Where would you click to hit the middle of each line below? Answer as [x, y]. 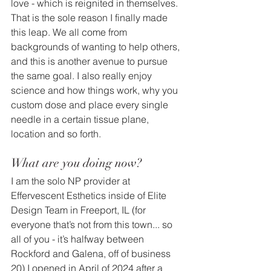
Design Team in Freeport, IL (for [80, 210]
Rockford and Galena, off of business [92, 254]
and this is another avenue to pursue [90, 61]
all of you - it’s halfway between [79, 239]
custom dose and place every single [91, 105]
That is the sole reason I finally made [90, 18]
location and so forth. [56, 134]
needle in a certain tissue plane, [81, 119]
